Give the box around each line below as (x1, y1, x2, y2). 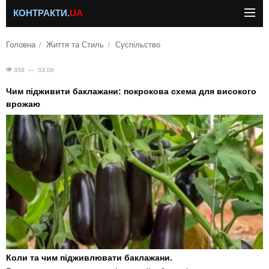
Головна (6, 41, 35, 49)
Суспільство (115, 41, 160, 49)
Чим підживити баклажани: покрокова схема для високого (6, 86, 256, 96)
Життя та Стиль (46, 41, 104, 49)
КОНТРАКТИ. (13, 8, 70, 18)
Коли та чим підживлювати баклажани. (6, 253, 172, 263)
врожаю (6, 99, 40, 109)
